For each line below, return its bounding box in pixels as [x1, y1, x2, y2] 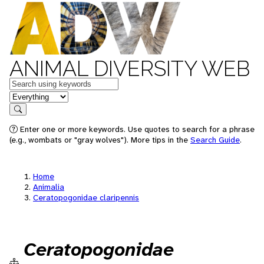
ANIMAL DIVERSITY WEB [9, 56, 250, 81]
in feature [9, 90, 48, 102]
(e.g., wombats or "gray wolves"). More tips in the [9, 134, 190, 145]
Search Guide [190, 134, 240, 145]
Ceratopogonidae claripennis [33, 192, 139, 203]
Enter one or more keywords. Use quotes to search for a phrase [18, 124, 255, 134]
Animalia [33, 181, 64, 192]
